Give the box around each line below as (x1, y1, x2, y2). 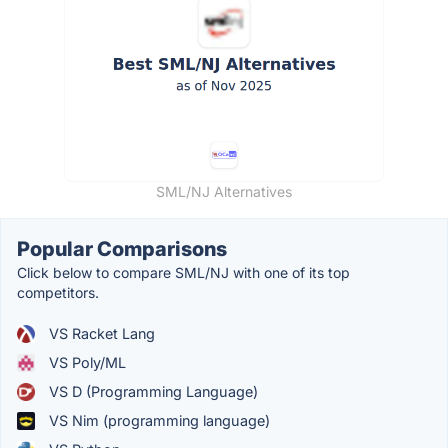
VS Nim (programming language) (45, 412, 270, 430)
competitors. (17, 284, 99, 302)
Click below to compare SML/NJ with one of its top (17, 264, 350, 282)
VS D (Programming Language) (45, 383, 258, 401)
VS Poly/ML (45, 354, 126, 372)
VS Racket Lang (45, 325, 155, 343)
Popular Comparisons (17, 237, 227, 262)
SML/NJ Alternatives (156, 183, 292, 201)
